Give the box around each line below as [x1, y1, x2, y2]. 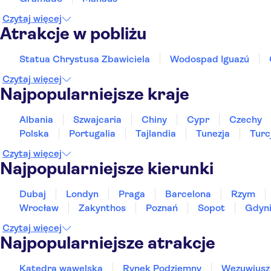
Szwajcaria [73, 114, 122, 125]
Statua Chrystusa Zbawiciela [19, 53, 150, 65]
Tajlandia [135, 128, 176, 139]
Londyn [66, 188, 99, 200]
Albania [19, 114, 53, 125]
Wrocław [19, 202, 59, 214]
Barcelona [165, 188, 211, 200]
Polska [19, 128, 49, 139]
